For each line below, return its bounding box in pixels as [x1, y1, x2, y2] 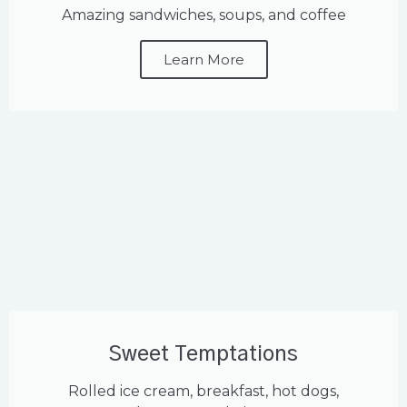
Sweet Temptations [109, 344, 298, 366]
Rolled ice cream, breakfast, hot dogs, [68, 382, 339, 401]
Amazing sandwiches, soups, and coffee [61, 6, 346, 25]
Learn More [163, 51, 244, 69]
